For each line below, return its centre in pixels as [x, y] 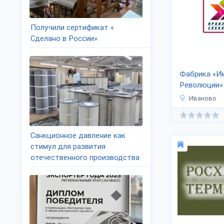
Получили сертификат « [72, 27]
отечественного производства [85, 157]
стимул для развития [68, 146]
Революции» [201, 85]
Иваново [203, 98]
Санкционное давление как [78, 135]
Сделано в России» [64, 38]
